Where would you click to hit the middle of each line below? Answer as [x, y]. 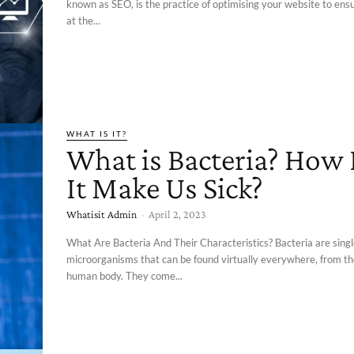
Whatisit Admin [102, 214]
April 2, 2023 [177, 214]
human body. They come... [124, 275]
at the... [83, 20]
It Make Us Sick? [165, 187]
